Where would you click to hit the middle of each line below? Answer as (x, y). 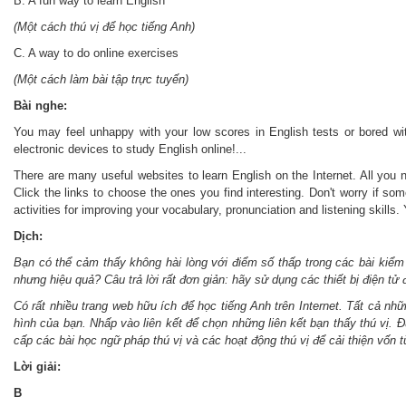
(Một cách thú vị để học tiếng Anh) (104, 27)
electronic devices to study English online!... (130, 149)
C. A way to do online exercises (96, 53)
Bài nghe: (40, 106)
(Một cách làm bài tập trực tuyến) (101, 79)
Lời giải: (39, 367)
